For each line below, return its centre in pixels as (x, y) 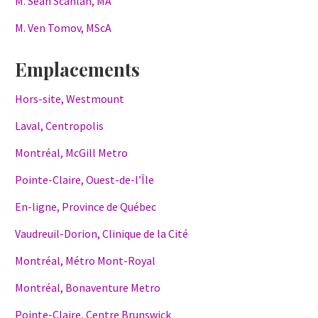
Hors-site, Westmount (70, 99)
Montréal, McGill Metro (71, 153)
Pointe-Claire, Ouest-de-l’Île (84, 180)
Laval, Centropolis (59, 126)
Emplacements (77, 70)
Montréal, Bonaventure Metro (88, 288)
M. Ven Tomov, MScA (63, 28)
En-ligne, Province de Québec (86, 207)
